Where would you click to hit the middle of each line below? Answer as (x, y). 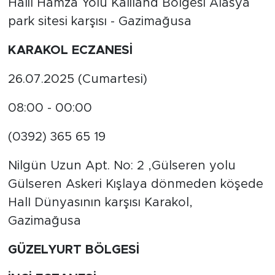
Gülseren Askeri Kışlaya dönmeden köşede (135, 184)
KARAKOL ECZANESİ (70, 51)
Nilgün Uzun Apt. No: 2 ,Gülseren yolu (122, 166)
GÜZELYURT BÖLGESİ (73, 250)
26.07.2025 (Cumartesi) (77, 79)
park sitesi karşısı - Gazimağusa (99, 22)
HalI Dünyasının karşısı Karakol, (100, 203)
